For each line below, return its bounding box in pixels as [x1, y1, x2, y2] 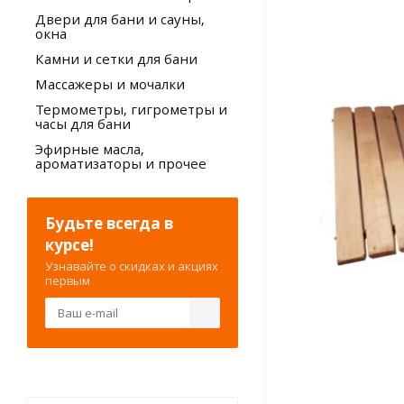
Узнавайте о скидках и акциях [45, 258, 218, 274]
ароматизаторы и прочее [35, 154, 207, 172]
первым [45, 272, 90, 289]
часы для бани [35, 115, 131, 133]
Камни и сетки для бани [35, 50, 197, 68]
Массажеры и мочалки [35, 75, 185, 93]
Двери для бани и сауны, [35, 10, 205, 28]
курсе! [45, 234, 94, 255]
